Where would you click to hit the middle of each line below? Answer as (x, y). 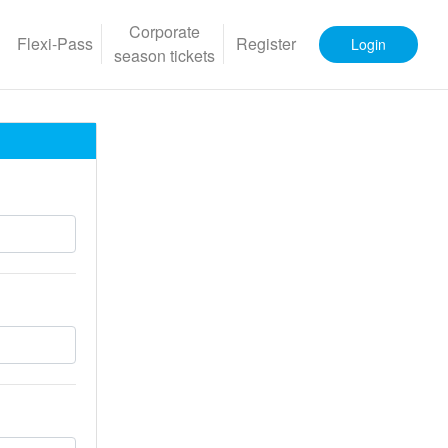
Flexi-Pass (55, 44)
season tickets (164, 56)
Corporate (164, 32)
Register (266, 44)
